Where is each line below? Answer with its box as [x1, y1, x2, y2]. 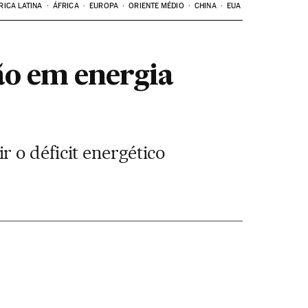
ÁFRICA [53, 1, 79, 10]
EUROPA [89, 1, 118, 10]
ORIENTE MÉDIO [129, 1, 184, 10]
